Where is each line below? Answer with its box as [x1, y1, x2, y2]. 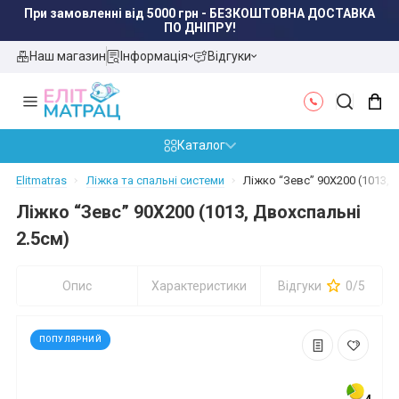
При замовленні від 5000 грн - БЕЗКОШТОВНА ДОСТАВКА [24, 6, 375, 20]
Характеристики [151, 279, 248, 294]
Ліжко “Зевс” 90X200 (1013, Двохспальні [16, 201, 361, 224]
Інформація [120, 48, 188, 63]
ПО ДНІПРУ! [163, 20, 236, 35]
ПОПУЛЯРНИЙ [39, 335, 102, 345]
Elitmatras [16, 174, 67, 188]
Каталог [176, 138, 225, 153]
